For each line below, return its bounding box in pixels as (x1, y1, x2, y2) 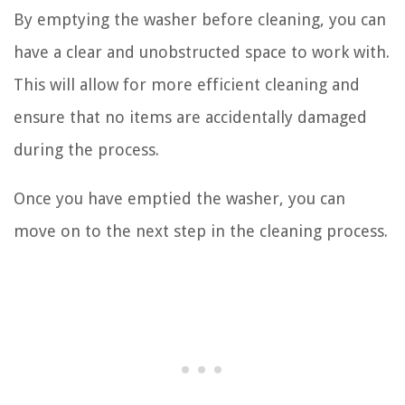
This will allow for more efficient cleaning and (14, 75, 360, 94)
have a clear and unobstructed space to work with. (14, 42, 390, 61)
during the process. (14, 140, 159, 159)
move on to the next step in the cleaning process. (14, 221, 388, 240)
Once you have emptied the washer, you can (14, 189, 345, 208)
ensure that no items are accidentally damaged (14, 108, 367, 127)
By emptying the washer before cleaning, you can (14, 10, 386, 29)
